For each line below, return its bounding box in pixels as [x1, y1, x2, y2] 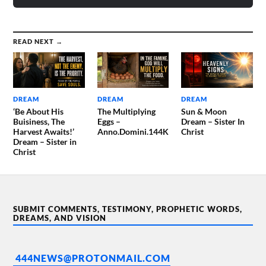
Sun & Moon [180, 106, 227, 117]
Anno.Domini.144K [97, 126, 169, 137]
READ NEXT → [13, 37, 64, 45]
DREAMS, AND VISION [13, 213, 107, 223]
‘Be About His [13, 106, 64, 117]
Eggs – [97, 116, 121, 127]
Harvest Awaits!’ [13, 126, 75, 137]
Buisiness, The [13, 116, 65, 127]
